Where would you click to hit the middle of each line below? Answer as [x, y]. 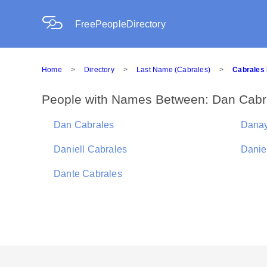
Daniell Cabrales [91, 149]
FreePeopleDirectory [120, 24]
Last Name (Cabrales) [174, 70]
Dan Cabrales [84, 125]
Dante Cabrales [88, 174]
